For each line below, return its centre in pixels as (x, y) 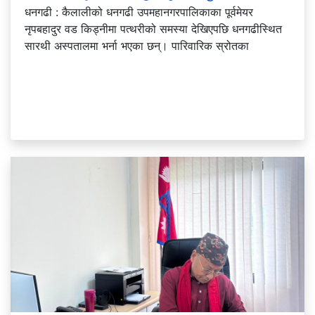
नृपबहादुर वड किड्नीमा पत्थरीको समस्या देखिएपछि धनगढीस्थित (153, 28)
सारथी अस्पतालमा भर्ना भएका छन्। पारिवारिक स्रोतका (137, 45)
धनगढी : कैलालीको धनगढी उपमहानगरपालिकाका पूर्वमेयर (139, 12)
